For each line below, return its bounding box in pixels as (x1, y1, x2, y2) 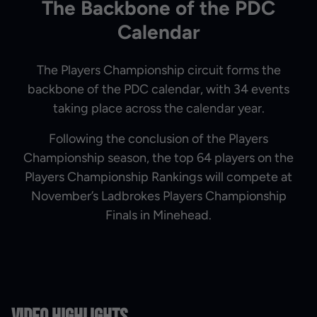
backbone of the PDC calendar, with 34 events (28, 81, 289, 97)
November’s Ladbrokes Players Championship (30, 188, 287, 204)
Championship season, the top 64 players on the (23, 149, 294, 166)
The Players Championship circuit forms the (36, 62, 281, 78)
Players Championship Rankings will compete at (25, 168, 292, 185)
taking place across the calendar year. (52, 100, 265, 116)
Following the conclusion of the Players (49, 130, 268, 146)
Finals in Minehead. (105, 207, 212, 223)
